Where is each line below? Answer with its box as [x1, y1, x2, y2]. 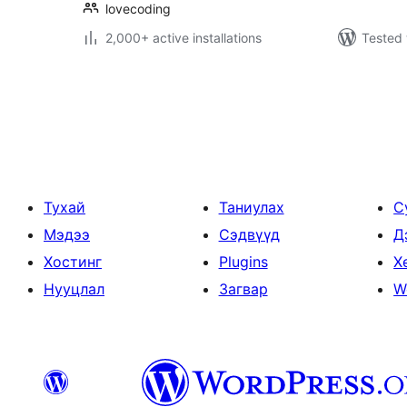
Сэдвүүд [218, 225, 280, 243]
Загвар [218, 280, 268, 298]
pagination [79, 97, 192, 124]
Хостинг [44, 253, 102, 271]
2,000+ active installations [105, 30, 262, 45]
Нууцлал [44, 280, 104, 298]
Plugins [218, 253, 268, 271]
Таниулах [218, 198, 284, 216]
